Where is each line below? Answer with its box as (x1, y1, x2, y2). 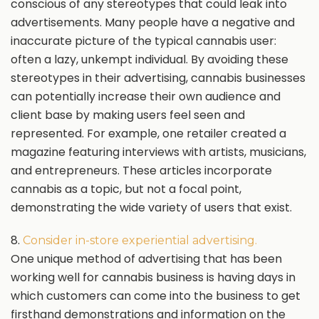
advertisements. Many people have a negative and (11, 14, 295, 31)
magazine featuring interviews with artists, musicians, (11, 144, 306, 160)
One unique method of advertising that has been (11, 251, 282, 267)
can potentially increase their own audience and (11, 88, 281, 105)
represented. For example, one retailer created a (11, 125, 286, 142)
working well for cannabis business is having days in (11, 269, 296, 286)
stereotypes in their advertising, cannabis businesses (11, 70, 305, 86)
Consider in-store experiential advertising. (23, 234, 257, 247)
